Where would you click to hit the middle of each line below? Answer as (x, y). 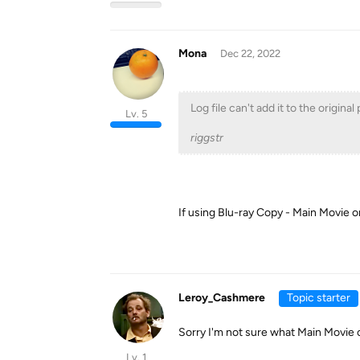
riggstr (207, 138)
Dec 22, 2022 (250, 53)
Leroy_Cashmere (222, 298)
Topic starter (318, 298)
